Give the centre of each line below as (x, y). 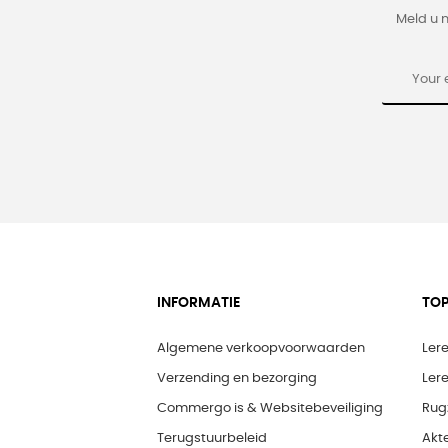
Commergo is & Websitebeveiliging (270, 409)
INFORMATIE (198, 303)
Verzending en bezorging (237, 379)
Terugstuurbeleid (212, 439)
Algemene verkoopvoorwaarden (261, 349)
